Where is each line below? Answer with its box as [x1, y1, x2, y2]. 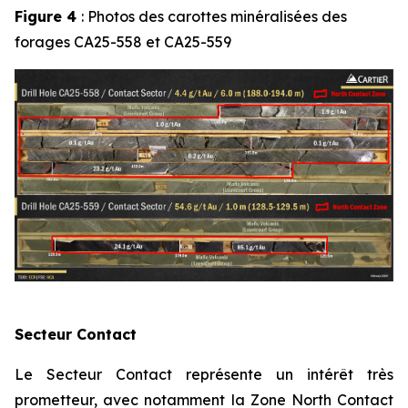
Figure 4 [15, 7, 81, 26]
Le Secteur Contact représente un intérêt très [15, 365, 393, 384]
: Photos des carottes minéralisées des [81, 7, 347, 26]
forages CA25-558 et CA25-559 [15, 33, 231, 52]
